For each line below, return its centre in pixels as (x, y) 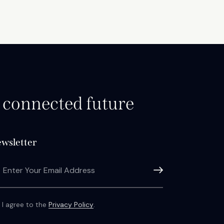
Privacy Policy (71, 205)
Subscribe (162, 170)
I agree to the (25, 205)
